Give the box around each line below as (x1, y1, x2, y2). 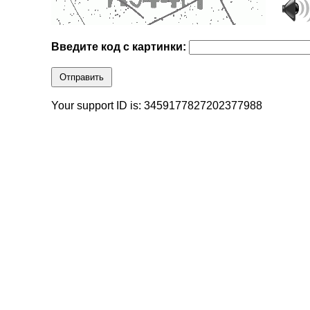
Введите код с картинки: (51, 41, 190, 53)
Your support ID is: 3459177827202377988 (51, 100, 263, 112)
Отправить (60, 72, 104, 83)
